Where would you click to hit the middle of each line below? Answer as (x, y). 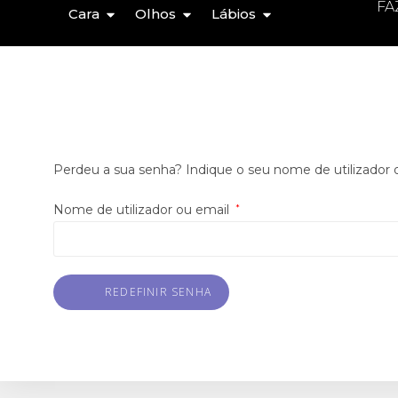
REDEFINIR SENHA (158, 292)
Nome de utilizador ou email (143, 210)
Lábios (234, 14)
